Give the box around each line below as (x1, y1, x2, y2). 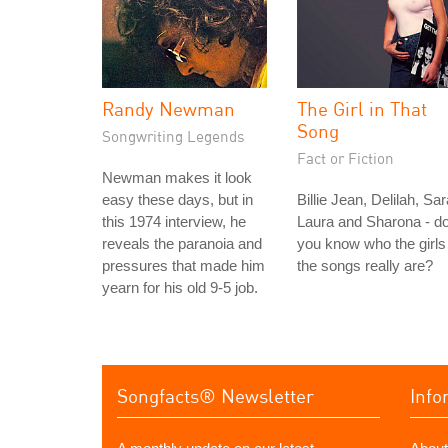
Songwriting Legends (102, 127, 245, 145)
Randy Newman (102, 97, 235, 120)
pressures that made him (102, 257, 265, 274)
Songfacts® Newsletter (117, 384, 314, 407)
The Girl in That (297, 97, 427, 120)
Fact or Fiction (297, 149, 394, 167)
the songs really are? (297, 257, 433, 274)
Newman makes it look (102, 169, 252, 186)
